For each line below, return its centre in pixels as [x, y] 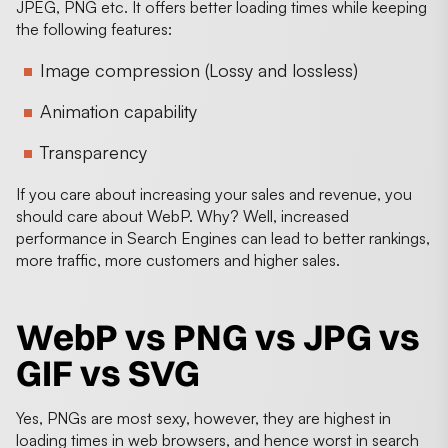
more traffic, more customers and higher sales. [180, 259]
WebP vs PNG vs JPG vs [218, 336]
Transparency [93, 151]
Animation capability [118, 110]
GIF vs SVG [108, 372]
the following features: [94, 28]
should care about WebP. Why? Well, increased [182, 215]
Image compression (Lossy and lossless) [199, 69]
